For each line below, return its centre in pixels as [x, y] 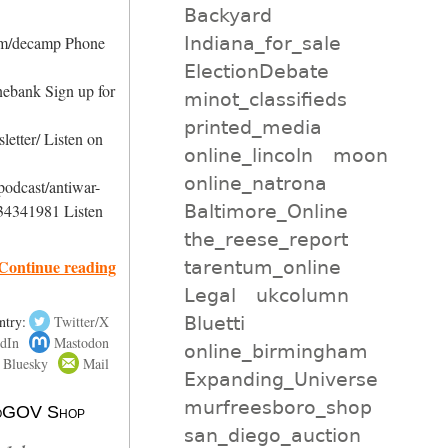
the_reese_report [265, 238]
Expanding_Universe [280, 378]
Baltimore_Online [265, 210]
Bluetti [214, 322]
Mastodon [81, 342]
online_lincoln [248, 154]
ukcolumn [303, 294]
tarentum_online [262, 266]
